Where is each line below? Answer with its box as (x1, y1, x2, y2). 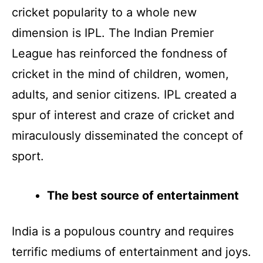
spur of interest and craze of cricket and (12, 107, 234, 122)
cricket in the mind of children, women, (12, 66, 229, 81)
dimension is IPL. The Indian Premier (12, 25, 214, 40)
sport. (12, 149, 44, 163)
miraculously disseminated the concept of (12, 128, 243, 143)
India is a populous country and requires (12, 224, 234, 238)
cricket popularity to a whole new (12, 5, 197, 19)
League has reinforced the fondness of (12, 46, 227, 60)
